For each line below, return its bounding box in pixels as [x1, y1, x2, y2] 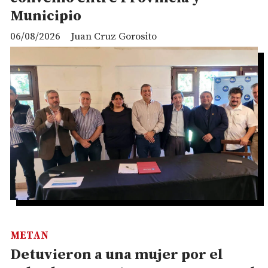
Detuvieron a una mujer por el [10, 245, 223, 264]
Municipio [10, 7, 81, 26]
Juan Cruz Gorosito [71, 29, 157, 43]
